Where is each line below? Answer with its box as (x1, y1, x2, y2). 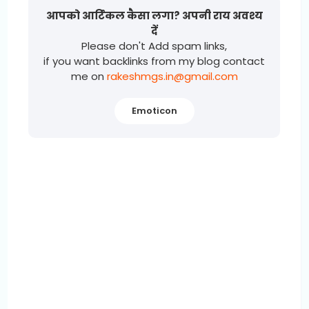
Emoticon (131, 104, 177, 118)
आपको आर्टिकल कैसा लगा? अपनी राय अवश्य (46, 8, 263, 23)
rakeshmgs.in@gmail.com (106, 69, 238, 84)
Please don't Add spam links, (81, 39, 227, 54)
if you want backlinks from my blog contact (43, 54, 265, 69)
